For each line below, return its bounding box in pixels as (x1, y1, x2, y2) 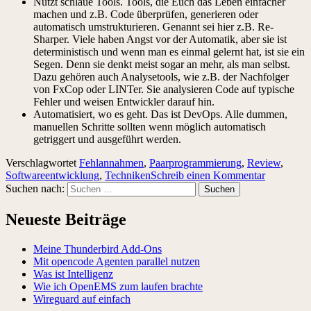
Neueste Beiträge (6, 210, 126, 228)
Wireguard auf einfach (33, 292, 131, 305)
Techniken (105, 169, 151, 181)
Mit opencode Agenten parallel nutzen (33, 255, 200, 267)
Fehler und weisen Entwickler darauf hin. (33, 95, 215, 108)
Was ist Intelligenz (33, 267, 113, 280)
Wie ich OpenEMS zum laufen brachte (33, 280, 203, 292)
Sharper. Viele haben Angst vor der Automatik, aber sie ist (33, 33, 287, 45)
